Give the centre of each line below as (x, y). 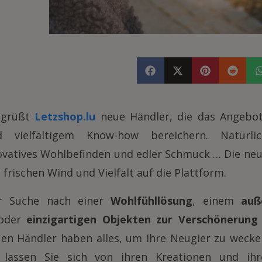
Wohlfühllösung (152, 201)
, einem (217, 201)
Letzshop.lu (68, 116)
